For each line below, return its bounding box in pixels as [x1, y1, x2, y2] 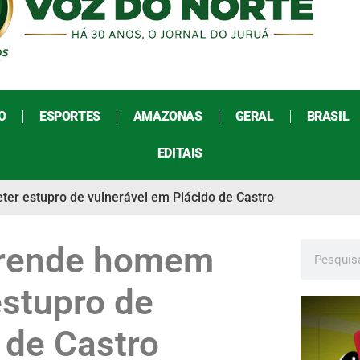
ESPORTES [39, 108, 100, 125]
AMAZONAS [133, 108, 202, 125]
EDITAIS [157, 145, 203, 162]
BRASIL [306, 108, 350, 125]
